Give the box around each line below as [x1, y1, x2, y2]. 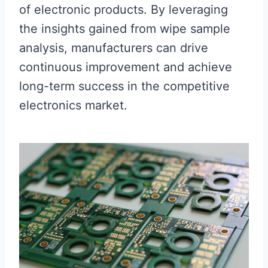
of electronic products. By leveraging [19, 2, 228, 17]
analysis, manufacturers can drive [19, 41, 208, 55]
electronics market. [19, 98, 127, 112]
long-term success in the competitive [19, 79, 230, 93]
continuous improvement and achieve [19, 60, 232, 74]
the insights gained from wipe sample [19, 22, 230, 36]
